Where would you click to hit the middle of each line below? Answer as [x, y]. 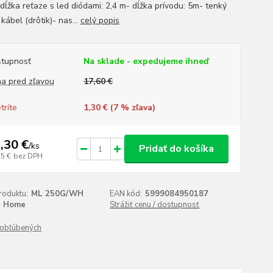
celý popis [100, 20]
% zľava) [136, 108]
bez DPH [28, 156]
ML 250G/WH [57, 194]
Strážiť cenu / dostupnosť [155, 205]
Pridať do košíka [176, 149]
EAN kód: [126, 194]
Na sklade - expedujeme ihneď [146, 61]
